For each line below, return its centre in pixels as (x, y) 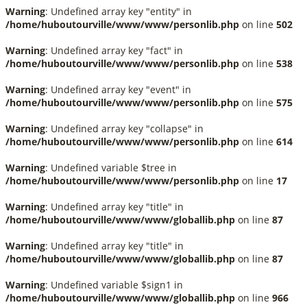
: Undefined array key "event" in (118, 89)
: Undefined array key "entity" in (119, 11)
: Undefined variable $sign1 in (114, 285)
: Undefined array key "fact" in (114, 50)
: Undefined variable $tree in (111, 168)
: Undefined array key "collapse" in (124, 128)
